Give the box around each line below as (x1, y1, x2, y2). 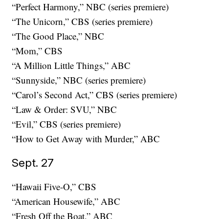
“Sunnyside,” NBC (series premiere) (12, 74, 146, 87)
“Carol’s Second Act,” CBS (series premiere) (12, 88, 177, 101)
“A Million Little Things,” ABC (12, 59, 131, 72)
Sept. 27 (12, 156, 54, 170)
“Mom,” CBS (12, 44, 63, 57)
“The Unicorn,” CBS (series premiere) (12, 15, 153, 28)
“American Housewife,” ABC (12, 195, 121, 208)
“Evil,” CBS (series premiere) (12, 118, 121, 131)
